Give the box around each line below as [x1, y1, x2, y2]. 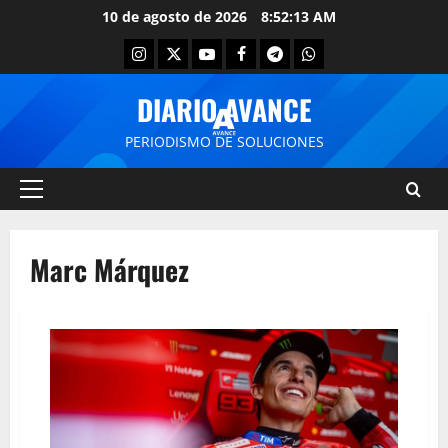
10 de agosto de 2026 [102, 7, 251, 26]
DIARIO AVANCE [136, 89, 312, 130]
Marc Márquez [30, 249, 189, 290]
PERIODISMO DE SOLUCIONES [124, 132, 324, 151]
